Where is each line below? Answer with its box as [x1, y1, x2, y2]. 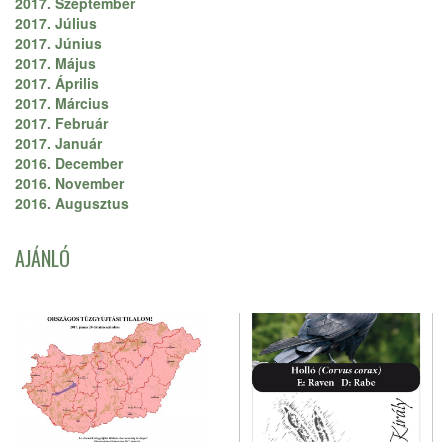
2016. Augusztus [15, 193, 129, 214]
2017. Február [15, 113, 108, 134]
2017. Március [15, 93, 109, 114]
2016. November [15, 173, 124, 194]
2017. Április [15, 73, 99, 94]
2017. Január [15, 133, 102, 154]
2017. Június [15, 33, 102, 54]
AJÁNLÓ [15, 243, 70, 274]
